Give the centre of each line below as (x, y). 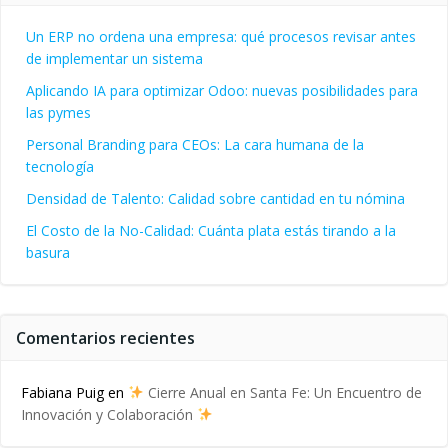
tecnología (60, 167)
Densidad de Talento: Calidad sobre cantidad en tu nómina (215, 199)
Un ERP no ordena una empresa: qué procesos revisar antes (221, 37)
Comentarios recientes (105, 338)
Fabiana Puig (62, 393)
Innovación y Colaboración (109, 415)
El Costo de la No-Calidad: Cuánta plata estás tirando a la (211, 231)
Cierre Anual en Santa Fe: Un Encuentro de (282, 393)
